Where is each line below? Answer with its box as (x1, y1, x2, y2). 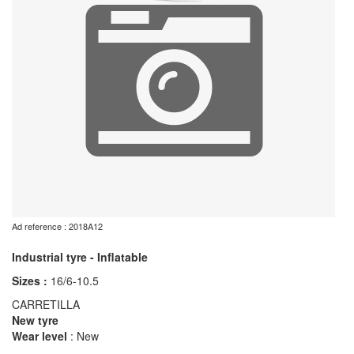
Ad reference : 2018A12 (12, 220, 103, 232)
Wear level (12, 328, 67, 344)
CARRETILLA (12, 296, 80, 312)
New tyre (12, 312, 58, 328)
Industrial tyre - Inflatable (12, 249, 148, 265)
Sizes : (12, 273, 51, 288)
